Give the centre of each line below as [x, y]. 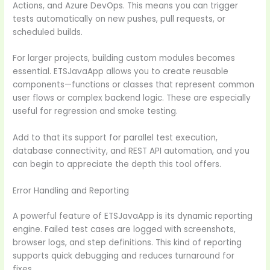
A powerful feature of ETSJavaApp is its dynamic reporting [133, 216]
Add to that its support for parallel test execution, [115, 138]
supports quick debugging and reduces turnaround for [124, 256]
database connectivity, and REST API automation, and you [131, 151]
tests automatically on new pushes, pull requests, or [119, 19]
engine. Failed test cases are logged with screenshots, [124, 230]
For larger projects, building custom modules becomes [124, 58]
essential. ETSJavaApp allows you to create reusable [121, 72]
